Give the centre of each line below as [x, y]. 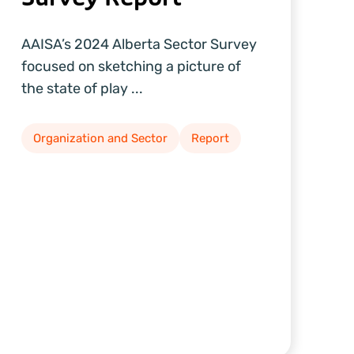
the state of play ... [82, 88]
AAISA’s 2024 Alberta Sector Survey [139, 44]
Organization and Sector [100, 138]
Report [210, 138]
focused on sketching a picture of [131, 66]
